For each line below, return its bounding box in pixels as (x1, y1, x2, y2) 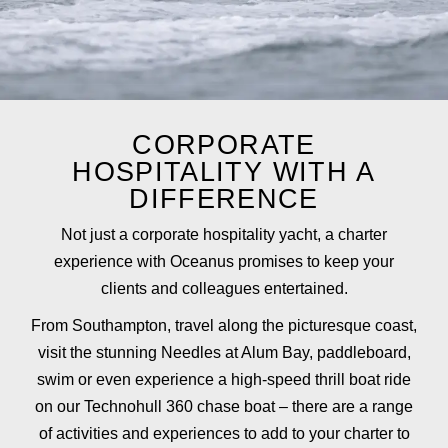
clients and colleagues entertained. (100, 279, 348, 297)
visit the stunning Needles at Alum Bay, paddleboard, (37, 343, 411, 361)
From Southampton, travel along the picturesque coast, (31, 316, 417, 334)
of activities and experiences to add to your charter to (38, 424, 410, 442)
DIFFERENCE (129, 183, 319, 214)
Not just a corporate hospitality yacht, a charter (61, 225, 387, 243)
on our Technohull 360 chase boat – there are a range (35, 397, 413, 415)
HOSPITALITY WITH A (72, 156, 376, 187)
